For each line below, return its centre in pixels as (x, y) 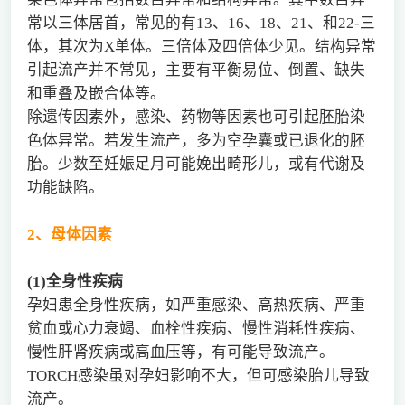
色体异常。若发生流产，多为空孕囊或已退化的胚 (196, 140)
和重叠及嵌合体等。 (96, 93)
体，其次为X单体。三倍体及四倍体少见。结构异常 (201, 46)
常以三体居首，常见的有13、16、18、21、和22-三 (201, 23)
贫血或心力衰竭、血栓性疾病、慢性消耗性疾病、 (196, 328)
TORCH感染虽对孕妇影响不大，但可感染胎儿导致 (198, 375)
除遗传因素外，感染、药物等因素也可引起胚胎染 (196, 117)
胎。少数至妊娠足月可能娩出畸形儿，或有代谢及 (196, 164)
